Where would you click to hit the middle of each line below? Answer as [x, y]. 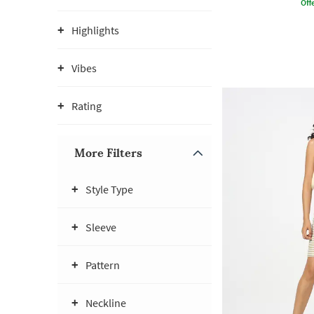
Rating [87, 106]
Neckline [106, 303]
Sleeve [101, 227]
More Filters [108, 153]
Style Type [109, 189]
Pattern [103, 265]
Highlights [95, 30]
